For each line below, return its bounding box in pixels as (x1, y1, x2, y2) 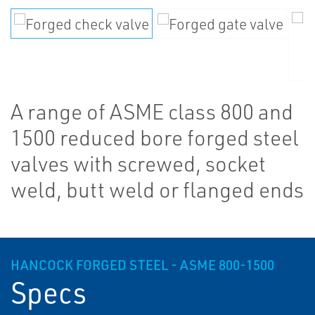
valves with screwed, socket (11, 150, 266, 176)
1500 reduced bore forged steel (11, 124, 299, 150)
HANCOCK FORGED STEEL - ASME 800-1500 (11, 257, 274, 274)
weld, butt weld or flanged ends (11, 176, 304, 202)
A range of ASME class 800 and (11, 98, 293, 124)
